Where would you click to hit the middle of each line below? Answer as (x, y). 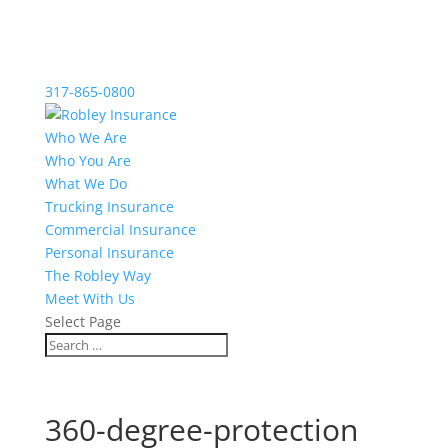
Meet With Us (89, 298)
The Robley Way (97, 275)
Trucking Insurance (109, 206)
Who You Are (87, 160)
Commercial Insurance (120, 229)
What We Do (85, 183)
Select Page (82, 321)
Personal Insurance (109, 252)
